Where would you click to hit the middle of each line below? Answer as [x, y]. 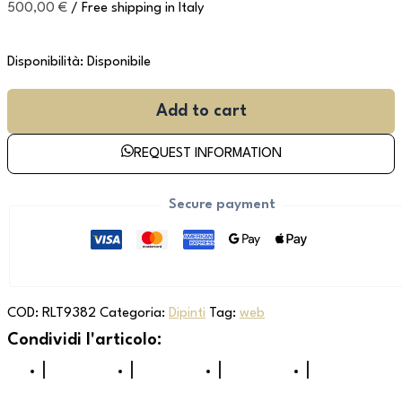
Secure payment [222, 205]
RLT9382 [69, 313]
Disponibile [119, 62]
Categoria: [134, 313]
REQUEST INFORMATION [207, 154]
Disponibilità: [45, 62]
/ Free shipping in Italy [138, 9]
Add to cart [201, 112]
